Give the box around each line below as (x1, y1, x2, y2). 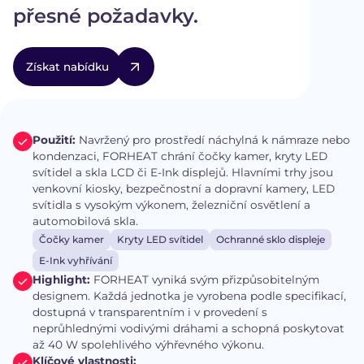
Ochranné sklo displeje (216, 233, 325, 246)
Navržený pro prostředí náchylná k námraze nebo (79, 133, 350, 147)
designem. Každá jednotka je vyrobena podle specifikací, (32, 289, 346, 303)
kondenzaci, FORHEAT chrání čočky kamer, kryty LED (32, 149, 327, 163)
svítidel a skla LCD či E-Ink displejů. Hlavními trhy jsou (32, 166, 333, 180)
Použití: (32, 133, 79, 147)
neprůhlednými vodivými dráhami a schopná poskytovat (32, 322, 344, 336)
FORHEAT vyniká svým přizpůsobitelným (93, 273, 319, 287)
